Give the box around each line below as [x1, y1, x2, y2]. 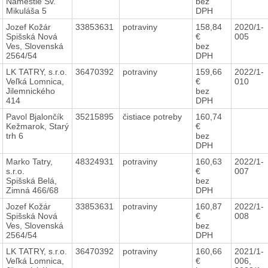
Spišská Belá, [5, 175, 57, 185]
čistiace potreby [122, 111, 184, 121]
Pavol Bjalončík [5, 111, 63, 121]
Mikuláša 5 [5, 5, 47, 16]
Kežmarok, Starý [5, 121, 69, 131]
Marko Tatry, [5, 156, 53, 166]
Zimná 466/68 [5, 185, 59, 195]
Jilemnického [5, 86, 55, 96]
